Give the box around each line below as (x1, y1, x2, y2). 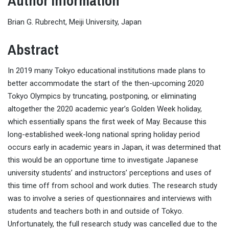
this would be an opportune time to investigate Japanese (8, 155, 198, 165)
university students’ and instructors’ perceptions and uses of (8, 168, 212, 178)
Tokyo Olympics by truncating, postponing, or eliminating (8, 91, 196, 101)
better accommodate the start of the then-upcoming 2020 (8, 79, 204, 88)
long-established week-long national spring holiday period (8, 130, 200, 140)
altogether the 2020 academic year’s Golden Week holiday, (8, 104, 202, 114)
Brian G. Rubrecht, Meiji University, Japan (8, 17, 142, 27)
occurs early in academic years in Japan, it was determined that (8, 143, 221, 152)
